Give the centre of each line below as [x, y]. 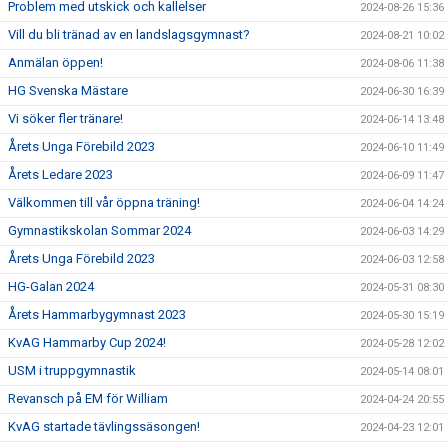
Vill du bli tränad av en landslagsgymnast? [129, 34]
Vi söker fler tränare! [65, 118]
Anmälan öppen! [55, 62]
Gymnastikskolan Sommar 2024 [99, 230]
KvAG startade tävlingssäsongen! [104, 426]
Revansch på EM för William [88, 398]
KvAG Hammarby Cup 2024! [87, 342]
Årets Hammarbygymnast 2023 [97, 314]
